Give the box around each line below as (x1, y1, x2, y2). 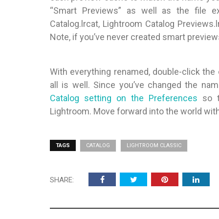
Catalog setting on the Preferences (50, 93, 197, 103)
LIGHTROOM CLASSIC (127, 142, 181, 149)
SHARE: (50, 175, 74, 184)
